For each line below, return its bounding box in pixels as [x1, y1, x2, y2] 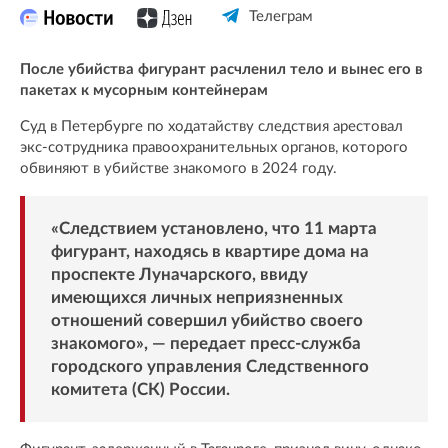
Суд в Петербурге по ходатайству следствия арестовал [20, 118, 403, 134]
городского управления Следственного [50, 358, 369, 376]
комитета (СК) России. [50, 381, 230, 399]
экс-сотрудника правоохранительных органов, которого [20, 139, 408, 155]
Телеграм [248, 8, 313, 24]
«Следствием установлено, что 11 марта [50, 220, 377, 238]
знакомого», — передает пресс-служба [50, 335, 361, 353]
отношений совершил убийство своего [50, 312, 363, 330]
